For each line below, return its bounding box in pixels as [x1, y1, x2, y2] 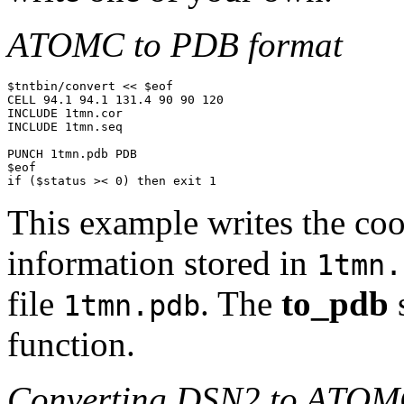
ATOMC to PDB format [7, 24, 343, 64]
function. [7, 324, 135, 363]
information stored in [7, 243, 317, 282]
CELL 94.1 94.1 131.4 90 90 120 [7, 92, 224, 106]
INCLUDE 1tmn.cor [7, 106, 123, 120]
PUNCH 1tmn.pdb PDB [7, 146, 137, 161]
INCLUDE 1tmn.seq [7, 119, 123, 133]
